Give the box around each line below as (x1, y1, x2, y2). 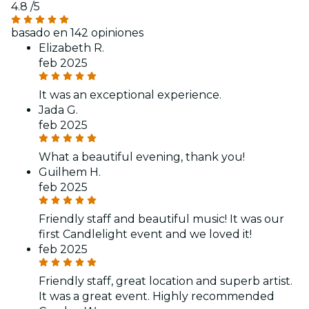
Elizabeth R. (39, 41, 104, 54)
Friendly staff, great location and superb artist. (39, 274, 292, 288)
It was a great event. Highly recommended (39, 289, 275, 303)
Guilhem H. (39, 165, 101, 179)
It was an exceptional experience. (39, 88, 221, 101)
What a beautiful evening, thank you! (39, 150, 245, 163)
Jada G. (39, 103, 78, 117)
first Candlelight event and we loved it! (39, 227, 252, 241)
